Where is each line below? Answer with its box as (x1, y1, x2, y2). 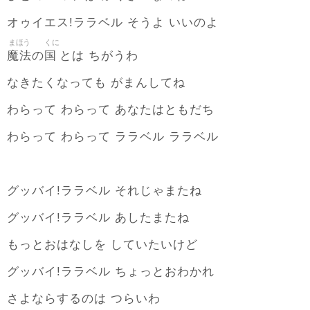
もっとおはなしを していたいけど (7, 238, 198, 252)
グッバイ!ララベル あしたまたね (7, 211, 190, 225)
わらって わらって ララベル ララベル (7, 130, 219, 144)
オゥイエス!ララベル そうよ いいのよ (7, 16, 219, 30)
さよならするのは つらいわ (7, 292, 161, 306)
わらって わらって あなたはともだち (7, 103, 215, 117)
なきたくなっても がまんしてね (7, 76, 185, 90)
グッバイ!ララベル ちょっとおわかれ (7, 265, 215, 279)
